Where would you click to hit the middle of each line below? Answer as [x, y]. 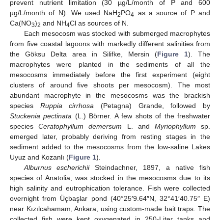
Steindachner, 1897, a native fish [150, 167]
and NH [54, 23]
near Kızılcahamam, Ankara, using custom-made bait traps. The [110, 208]
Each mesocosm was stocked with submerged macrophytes [117, 33]
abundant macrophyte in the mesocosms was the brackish [110, 95]
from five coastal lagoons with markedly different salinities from [110, 43]
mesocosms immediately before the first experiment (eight [110, 74]
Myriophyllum [175, 126]
